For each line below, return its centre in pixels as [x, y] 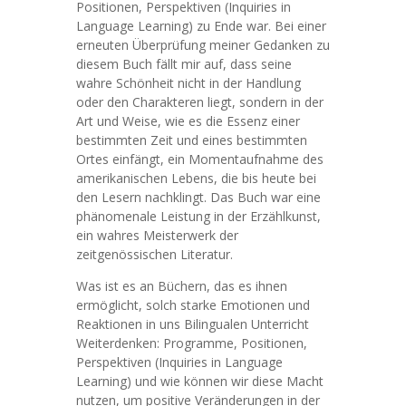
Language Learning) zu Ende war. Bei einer [201, 26]
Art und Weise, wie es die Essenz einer [188, 121]
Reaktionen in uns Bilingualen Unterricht [193, 324]
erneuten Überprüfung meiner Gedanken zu [203, 45]
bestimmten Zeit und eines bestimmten [192, 140]
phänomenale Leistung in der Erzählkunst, [198, 216]
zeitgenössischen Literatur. [155, 254]
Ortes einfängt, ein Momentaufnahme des [200, 159]
